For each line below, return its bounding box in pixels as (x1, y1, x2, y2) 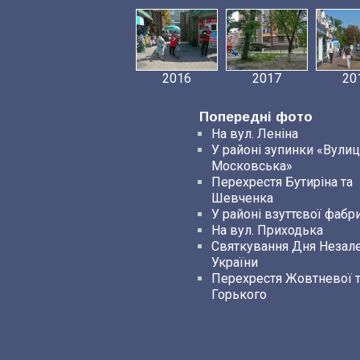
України (211, 255, 258, 270)
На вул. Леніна (211, 126, 298, 141)
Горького (211, 287, 267, 302)
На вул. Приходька (211, 223, 323, 238)
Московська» (211, 158, 292, 174)
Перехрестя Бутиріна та (211, 174, 353, 190)
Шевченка (211, 190, 273, 206)
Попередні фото (199, 109, 313, 125)
